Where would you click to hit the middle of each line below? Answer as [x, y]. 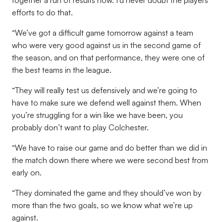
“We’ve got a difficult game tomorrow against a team [103, 33]
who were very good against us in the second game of [106, 45]
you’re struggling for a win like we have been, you [97, 115]
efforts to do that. [42, 12]
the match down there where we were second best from [110, 160]
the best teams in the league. [62, 70]
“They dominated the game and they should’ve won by [107, 193]
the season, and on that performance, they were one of [108, 57]
